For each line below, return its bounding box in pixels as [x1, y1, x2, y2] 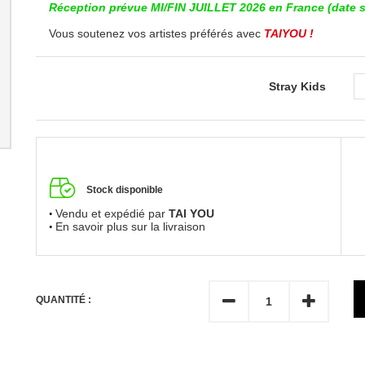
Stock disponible [86, 184, 163, 196]
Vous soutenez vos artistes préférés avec [49, 27, 264, 40]
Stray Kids [269, 80, 329, 93]
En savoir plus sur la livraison [55, 220, 205, 234]
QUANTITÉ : [36, 294, 91, 306]
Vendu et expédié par [55, 207, 169, 221]
